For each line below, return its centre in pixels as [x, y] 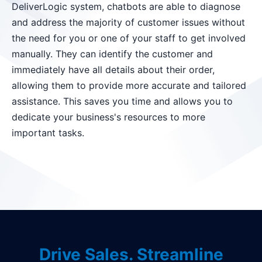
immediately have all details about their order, [113, 69]
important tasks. [48, 132]
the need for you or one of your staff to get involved [129, 38]
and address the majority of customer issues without [128, 22]
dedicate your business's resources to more [108, 117]
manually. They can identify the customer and [112, 54]
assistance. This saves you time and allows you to [122, 101]
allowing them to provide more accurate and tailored [129, 85]
